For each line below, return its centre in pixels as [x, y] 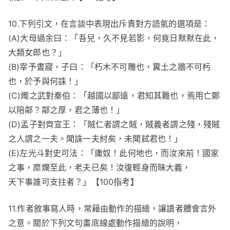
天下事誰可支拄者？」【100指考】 [73, 182]
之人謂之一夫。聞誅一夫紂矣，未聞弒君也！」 [95, 139]
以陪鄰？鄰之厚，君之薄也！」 [66, 110]
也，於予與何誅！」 [46, 81]
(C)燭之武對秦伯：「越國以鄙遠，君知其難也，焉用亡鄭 [114, 95]
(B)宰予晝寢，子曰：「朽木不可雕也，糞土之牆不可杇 [110, 67]
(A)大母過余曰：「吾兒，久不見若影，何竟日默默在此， [114, 38]
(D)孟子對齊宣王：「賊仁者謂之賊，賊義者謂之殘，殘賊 [114, 124]
